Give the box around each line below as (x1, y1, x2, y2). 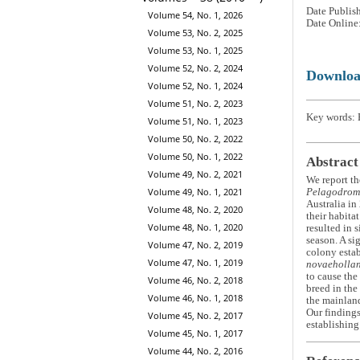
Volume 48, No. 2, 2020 (148, 203, 243, 216)
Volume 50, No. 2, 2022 (148, 133, 243, 145)
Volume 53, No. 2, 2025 (148, 27, 243, 39)
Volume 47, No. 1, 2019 (148, 256, 243, 269)
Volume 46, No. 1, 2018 (148, 292, 243, 305)
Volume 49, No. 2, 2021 (148, 168, 243, 181)
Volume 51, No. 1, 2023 (148, 115, 243, 128)
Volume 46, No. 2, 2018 (148, 274, 243, 287)
